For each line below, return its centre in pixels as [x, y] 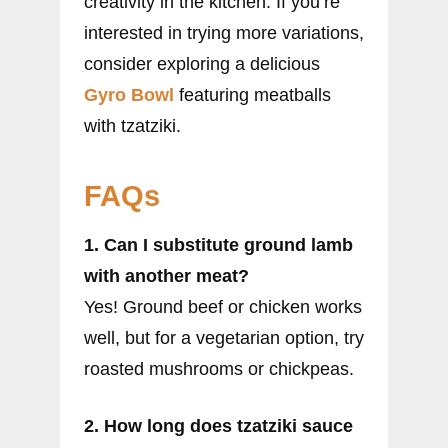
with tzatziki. [132, 126]
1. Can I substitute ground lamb [218, 245]
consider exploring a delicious [202, 64]
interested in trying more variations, [224, 33]
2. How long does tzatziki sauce [218, 426]
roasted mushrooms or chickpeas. [219, 369]
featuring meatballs [252, 95]
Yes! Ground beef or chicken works [223, 307]
